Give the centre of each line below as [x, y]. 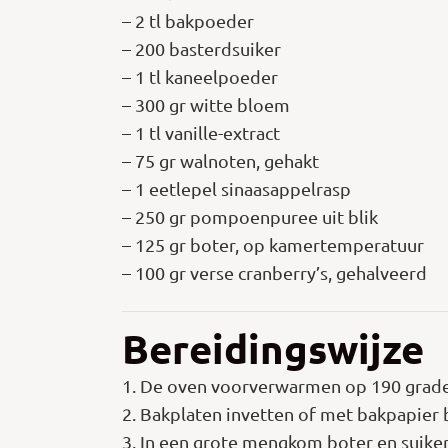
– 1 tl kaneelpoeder [200, 77]
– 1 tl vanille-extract [201, 133]
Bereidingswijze [273, 348]
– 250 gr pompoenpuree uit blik [250, 217]
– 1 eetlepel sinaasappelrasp [236, 189]
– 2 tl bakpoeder [188, 21]
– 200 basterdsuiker [201, 49]
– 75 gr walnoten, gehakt [220, 161]
